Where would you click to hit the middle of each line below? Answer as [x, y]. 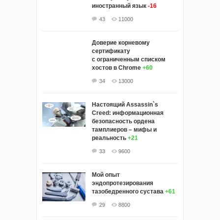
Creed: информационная [128, 113]
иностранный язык [119, 6]
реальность [109, 138]
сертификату [111, 51]
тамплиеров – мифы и [124, 130]
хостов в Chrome [116, 68]
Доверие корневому [121, 43]
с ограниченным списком [129, 60]
